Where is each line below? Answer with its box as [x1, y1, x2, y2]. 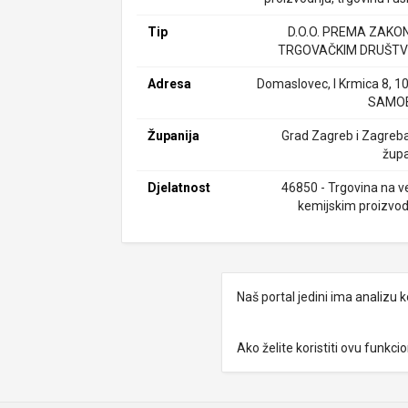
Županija [148, 128, 200, 143]
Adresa [148, 76, 192, 91]
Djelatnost [148, 180, 211, 195]
